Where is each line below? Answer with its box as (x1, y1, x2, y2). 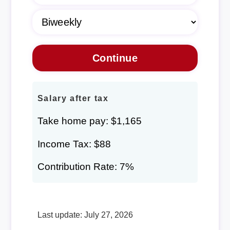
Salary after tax (37, 94, 109, 103)
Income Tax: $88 (37, 138, 111, 149)
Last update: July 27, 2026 (37, 210, 133, 219)
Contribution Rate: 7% (37, 161, 134, 172)
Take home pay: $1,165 (37, 116, 142, 127)
